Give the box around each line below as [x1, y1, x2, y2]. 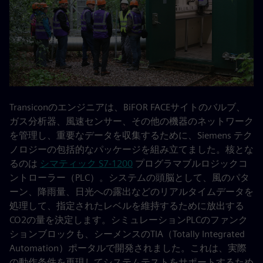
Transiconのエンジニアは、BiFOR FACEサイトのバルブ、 [9, 102, 245, 113]
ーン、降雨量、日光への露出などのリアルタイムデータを [9, 186, 254, 197]
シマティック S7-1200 [40, 158, 133, 169]
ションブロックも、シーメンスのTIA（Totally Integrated [9, 228, 245, 240]
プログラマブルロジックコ [133, 158, 248, 169]
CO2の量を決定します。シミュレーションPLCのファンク [9, 214, 248, 225]
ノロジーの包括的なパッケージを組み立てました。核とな [9, 144, 254, 155]
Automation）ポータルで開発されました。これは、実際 [9, 242, 247, 254]
